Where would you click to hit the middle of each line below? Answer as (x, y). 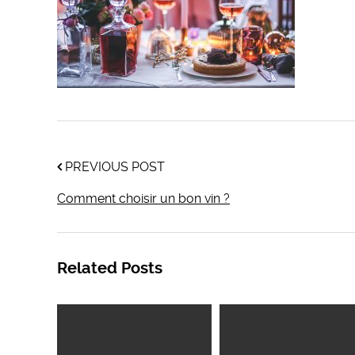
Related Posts (110, 268)
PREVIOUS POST (113, 167)
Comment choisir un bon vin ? (143, 198)
